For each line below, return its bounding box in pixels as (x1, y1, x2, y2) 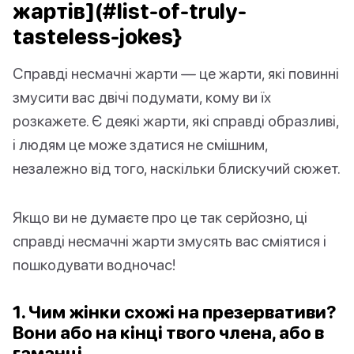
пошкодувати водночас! (13, 255, 175, 274)
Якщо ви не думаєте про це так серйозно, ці (13, 208, 307, 227)
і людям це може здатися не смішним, (13, 135, 268, 154)
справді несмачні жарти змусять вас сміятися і (13, 232, 326, 250)
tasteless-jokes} (13, 24, 182, 50)
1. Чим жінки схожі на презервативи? (13, 301, 337, 323)
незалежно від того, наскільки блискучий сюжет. (13, 159, 341, 178)
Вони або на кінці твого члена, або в (13, 322, 324, 344)
